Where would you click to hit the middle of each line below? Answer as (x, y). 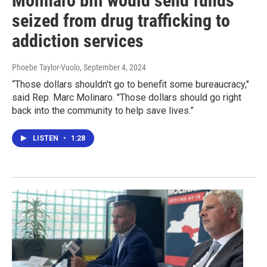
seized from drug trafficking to (121, 21)
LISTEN (46, 139)
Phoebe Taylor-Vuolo (46, 68)
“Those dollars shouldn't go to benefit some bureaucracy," (131, 85)
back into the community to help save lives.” (103, 111)
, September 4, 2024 (113, 68)
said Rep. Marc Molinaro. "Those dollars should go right (127, 98)
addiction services (78, 41)
